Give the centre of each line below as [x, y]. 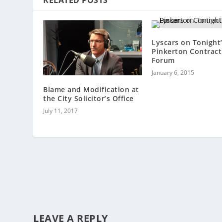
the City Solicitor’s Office [88, 99]
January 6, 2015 [173, 72]
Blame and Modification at [91, 90]
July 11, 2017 [61, 111]
